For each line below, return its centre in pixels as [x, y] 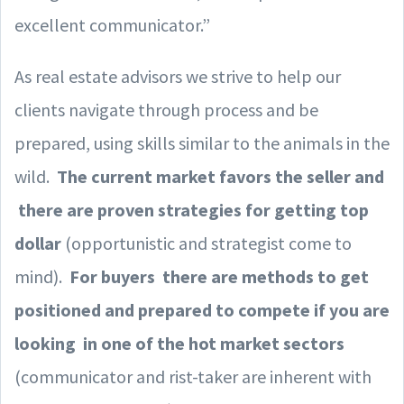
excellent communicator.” [112, 24]
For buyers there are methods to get [219, 276]
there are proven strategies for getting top [192, 209]
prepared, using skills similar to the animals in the [202, 142]
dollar [38, 243]
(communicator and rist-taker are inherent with [193, 376]
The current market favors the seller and [220, 176]
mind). [42, 276]
